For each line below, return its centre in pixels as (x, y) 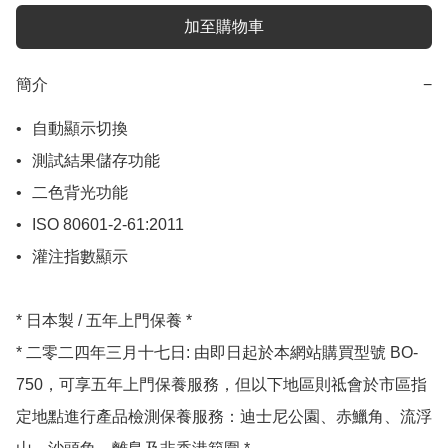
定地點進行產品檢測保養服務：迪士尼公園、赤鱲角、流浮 (224, 417)
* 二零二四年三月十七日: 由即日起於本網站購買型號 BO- (217, 353)
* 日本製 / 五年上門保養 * (104, 321)
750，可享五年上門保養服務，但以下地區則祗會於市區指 (221, 385)
